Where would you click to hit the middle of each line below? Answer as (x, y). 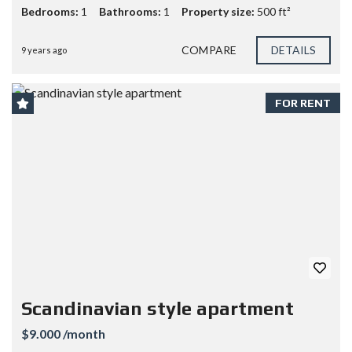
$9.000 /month (63, 334)
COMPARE (209, 49)
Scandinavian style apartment (158, 308)
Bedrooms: (51, 11)
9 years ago (44, 49)
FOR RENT (303, 103)
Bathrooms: (131, 11)
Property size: (219, 11)
